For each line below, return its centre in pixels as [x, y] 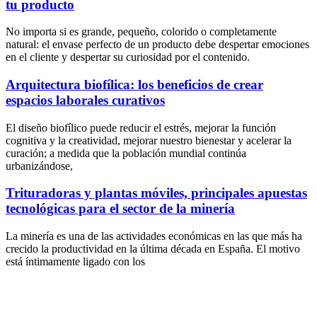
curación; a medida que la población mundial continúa [126, 153]
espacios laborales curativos [85, 100]
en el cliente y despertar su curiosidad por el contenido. [128, 57]
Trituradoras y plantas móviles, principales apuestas [156, 193]
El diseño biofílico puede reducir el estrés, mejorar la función [141, 127]
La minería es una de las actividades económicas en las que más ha [154, 236]
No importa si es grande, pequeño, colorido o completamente [141, 32]
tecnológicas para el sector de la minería [120, 209]
